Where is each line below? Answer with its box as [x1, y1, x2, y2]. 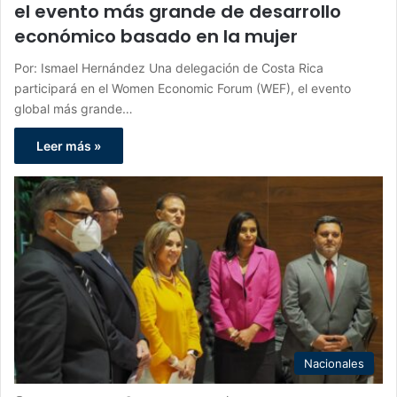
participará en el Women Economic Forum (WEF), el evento [14, 80, 351, 96]
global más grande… [14, 100, 133, 116]
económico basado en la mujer [14, 23, 298, 49]
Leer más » [36, 137, 101, 153]
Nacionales [304, 356, 364, 371]
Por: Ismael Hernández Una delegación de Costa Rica [14, 59, 323, 75]
